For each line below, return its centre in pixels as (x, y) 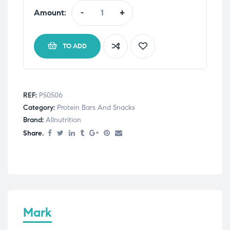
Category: (40, 107)
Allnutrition (63, 120)
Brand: (34, 120)
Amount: (50, 12)
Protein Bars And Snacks (96, 107)
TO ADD (75, 46)
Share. (33, 133)
